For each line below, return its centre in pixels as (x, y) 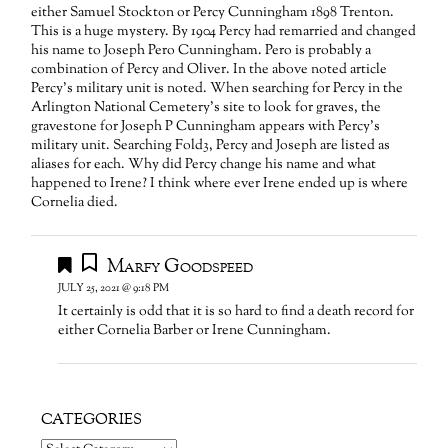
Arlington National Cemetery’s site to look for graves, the (206, 108)
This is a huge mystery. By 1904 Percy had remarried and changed (224, 32)
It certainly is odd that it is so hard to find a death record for (236, 311)
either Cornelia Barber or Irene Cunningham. (195, 330)
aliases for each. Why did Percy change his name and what (204, 165)
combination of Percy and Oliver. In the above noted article (209, 70)
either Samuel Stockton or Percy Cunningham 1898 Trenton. (213, 13)
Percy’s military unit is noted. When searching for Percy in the (217, 89)
